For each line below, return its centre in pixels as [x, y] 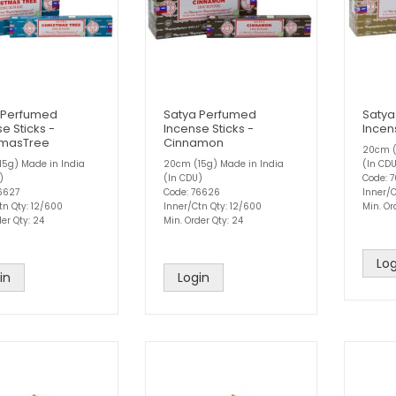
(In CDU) [183, 179]
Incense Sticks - [209, 129]
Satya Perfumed [210, 115]
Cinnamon [194, 143]
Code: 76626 [192, 193]
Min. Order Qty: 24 [203, 221]
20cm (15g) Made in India [224, 164]
